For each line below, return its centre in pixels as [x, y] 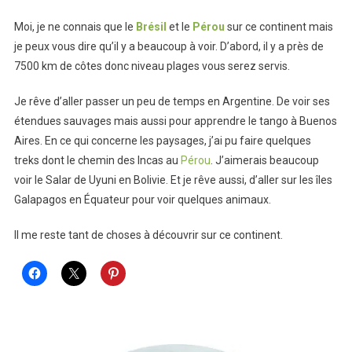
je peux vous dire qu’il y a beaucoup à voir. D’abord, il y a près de [169, 46]
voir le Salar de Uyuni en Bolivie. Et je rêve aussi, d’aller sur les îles [173, 180]
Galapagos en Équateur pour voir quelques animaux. [142, 199]
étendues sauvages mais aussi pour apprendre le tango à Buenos [175, 121]
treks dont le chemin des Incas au [97, 160]
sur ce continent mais [280, 26]
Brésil [151, 26]
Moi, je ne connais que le [75, 26]
